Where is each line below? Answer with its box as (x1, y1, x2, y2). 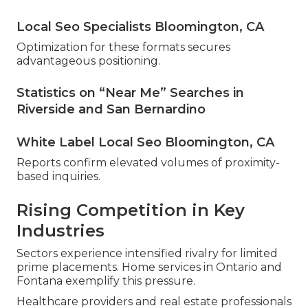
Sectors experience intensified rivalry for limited (16, 247, 278, 261)
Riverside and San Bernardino (16, 102, 206, 118)
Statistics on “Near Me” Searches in (16, 85, 244, 101)
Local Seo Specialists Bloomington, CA (16, 19, 264, 35)
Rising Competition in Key (16, 200, 245, 221)
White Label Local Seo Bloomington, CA (16, 135, 274, 151)
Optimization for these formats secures (16, 41, 230, 54)
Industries (16, 221, 104, 241)
